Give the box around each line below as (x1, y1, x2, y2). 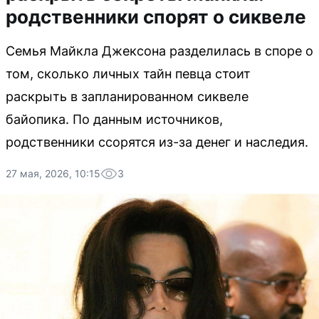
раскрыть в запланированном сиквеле (6, 89, 249, 104)
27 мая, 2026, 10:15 (6, 167, 100, 179)
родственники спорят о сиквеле (6, 6, 306, 28)
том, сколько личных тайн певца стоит (6, 66, 251, 81)
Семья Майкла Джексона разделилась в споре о (6, 43, 313, 58)
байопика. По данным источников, (6, 112, 223, 127)
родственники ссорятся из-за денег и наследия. (6, 135, 308, 150)
